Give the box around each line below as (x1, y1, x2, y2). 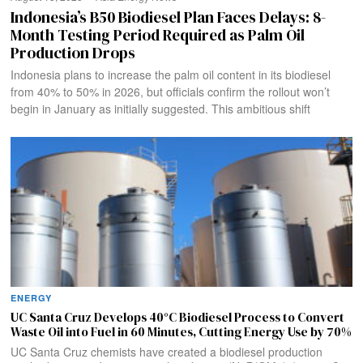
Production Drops (11, 41, 136, 63)
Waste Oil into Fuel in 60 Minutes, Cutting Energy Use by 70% (11, 323, 352, 341)
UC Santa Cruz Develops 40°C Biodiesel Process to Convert (11, 309, 345, 327)
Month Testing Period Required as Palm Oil (11, 23, 305, 45)
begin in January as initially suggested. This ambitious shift (11, 100, 311, 117)
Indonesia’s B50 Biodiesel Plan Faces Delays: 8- (11, 6, 327, 28)
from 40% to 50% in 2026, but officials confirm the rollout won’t (11, 83, 331, 100)
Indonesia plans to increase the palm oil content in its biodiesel (11, 66, 331, 83)
